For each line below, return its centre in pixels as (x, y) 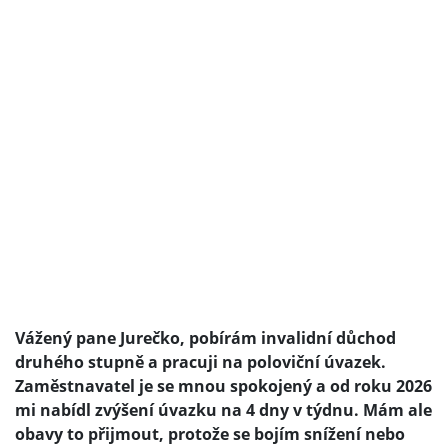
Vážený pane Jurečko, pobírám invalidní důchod (205, 338)
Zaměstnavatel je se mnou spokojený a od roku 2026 (223, 386)
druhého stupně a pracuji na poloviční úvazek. (200, 362)
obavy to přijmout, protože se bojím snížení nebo (210, 434)
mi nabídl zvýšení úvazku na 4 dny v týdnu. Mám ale (223, 410)
